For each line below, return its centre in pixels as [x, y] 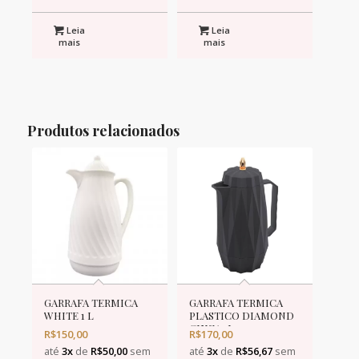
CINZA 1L [211, 328]
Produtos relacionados [103, 131]
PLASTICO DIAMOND [241, 315]
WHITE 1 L [69, 315]
